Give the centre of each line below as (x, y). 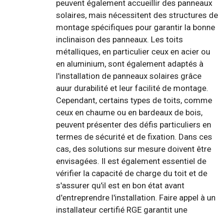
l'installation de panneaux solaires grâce (129, 76)
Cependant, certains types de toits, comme (134, 100)
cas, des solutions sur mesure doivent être (134, 149)
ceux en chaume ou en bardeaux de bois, (129, 112)
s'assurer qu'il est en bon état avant (120, 185)
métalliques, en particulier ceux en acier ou (133, 51)
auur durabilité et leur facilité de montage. (132, 88)
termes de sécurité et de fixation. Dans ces (134, 136)
